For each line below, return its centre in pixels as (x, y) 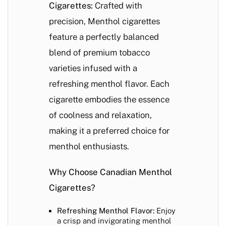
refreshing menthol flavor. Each (109, 84)
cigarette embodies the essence (109, 100)
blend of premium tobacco (99, 53)
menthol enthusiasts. (89, 147)
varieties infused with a (93, 68)
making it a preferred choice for (109, 131)
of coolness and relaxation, (100, 115)
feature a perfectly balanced (104, 37)
